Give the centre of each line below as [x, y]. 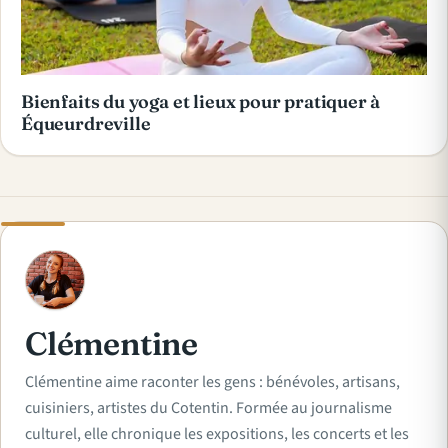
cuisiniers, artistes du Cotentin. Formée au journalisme [208, 407]
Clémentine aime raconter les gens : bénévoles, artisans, [212, 381]
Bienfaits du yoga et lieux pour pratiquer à [201, 101]
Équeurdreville [86, 123]
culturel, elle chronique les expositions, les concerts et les [217, 433]
